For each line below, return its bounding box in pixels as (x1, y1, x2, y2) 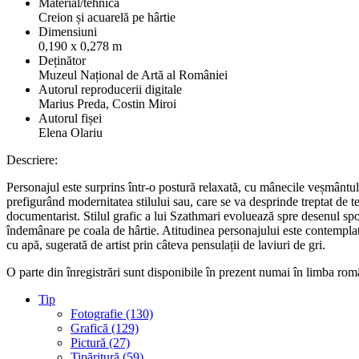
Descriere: (6, 152, 58, 167)
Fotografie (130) (71, 306, 153, 321)
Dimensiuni (38, 24, 97, 38)
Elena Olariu (38, 125, 103, 139)
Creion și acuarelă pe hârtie (38, 10, 175, 24)
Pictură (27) (71, 335, 130, 349)
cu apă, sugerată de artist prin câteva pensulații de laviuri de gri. (6, 237, 325, 252)
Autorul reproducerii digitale (38, 82, 182, 96)
